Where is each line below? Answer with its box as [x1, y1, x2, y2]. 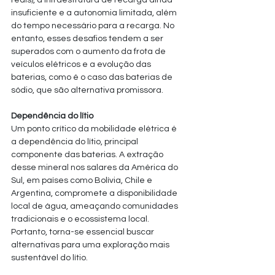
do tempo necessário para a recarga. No [11, 21, 176, 30]
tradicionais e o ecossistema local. [11, 215, 151, 223]
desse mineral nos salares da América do [11, 163, 180, 172]
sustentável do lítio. [11, 254, 88, 262]
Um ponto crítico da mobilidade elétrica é [11, 125, 179, 133]
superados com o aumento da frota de [11, 47, 168, 56]
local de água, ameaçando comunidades [11, 202, 180, 211]
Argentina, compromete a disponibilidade [11, 189, 179, 198]
